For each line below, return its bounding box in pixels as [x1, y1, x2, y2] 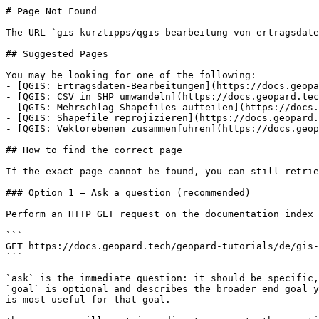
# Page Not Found [6, 6, 97, 16]
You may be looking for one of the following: [6, 70, 256, 80]
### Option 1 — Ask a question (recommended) [6, 187, 251, 198]
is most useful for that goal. [6, 294, 171, 305]
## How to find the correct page [6, 145, 182, 155]
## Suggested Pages [6, 48, 108, 59]
